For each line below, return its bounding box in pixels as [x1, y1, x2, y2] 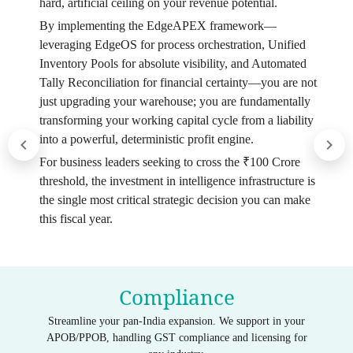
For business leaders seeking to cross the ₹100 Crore [39, 155, 300, 169]
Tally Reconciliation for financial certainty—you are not [39, 76, 317, 90]
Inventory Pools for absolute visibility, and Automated [39, 57, 307, 71]
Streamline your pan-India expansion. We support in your [48, 315, 305, 328]
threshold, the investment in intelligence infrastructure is [39, 174, 315, 188]
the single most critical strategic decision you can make [39, 193, 310, 207]
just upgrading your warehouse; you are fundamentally [39, 95, 310, 109]
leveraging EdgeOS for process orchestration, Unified [39, 38, 306, 52]
